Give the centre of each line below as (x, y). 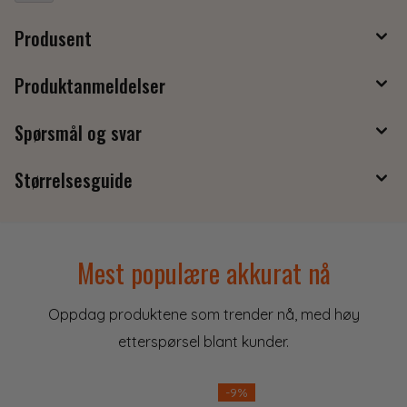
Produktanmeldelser (90, 86)
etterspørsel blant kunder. (203, 342)
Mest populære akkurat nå (203, 273)
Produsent (53, 39)
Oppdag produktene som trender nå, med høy (203, 315)
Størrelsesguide (74, 180)
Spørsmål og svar (78, 133)
